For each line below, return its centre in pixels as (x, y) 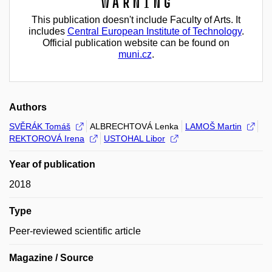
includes (48, 31)
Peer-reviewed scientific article (75, 231)
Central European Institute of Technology (154, 31)
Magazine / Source (51, 258)
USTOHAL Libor (134, 138)
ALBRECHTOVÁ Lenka (134, 126)
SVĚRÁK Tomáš (40, 126)
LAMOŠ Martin (213, 126)
